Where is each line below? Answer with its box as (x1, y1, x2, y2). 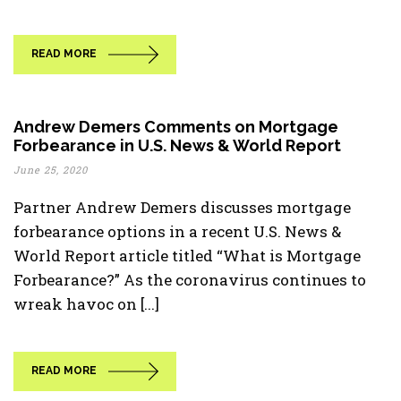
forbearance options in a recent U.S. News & (13, 221, 341, 242)
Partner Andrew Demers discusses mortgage (13, 197, 351, 218)
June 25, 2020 (13, 163, 88, 176)
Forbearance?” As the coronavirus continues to (13, 269, 366, 290)
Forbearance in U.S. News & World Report (13, 136, 341, 155)
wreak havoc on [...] (13, 294, 159, 314)
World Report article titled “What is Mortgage (13, 245, 361, 266)
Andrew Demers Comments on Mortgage (13, 117, 338, 136)
